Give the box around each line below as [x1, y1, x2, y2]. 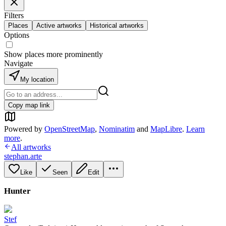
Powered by [4, 125, 42, 133]
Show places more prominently [4, 50, 103, 59]
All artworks [11, 143, 51, 151]
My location [20, 76, 54, 83]
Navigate [4, 59, 33, 68]
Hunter [4, 186, 31, 196]
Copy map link [8, 101, 50, 109]
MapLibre [150, 125, 182, 133]
